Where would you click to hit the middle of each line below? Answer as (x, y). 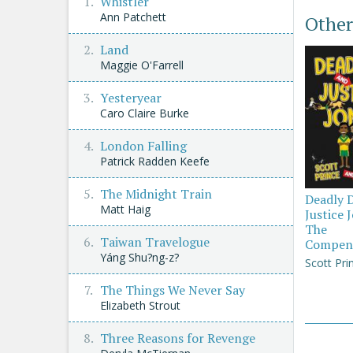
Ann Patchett (133, 17)
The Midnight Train (156, 194)
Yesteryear (131, 98)
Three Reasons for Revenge (178, 338)
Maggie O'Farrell (142, 65)
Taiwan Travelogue (155, 242)
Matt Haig (125, 209)
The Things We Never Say (173, 290)
